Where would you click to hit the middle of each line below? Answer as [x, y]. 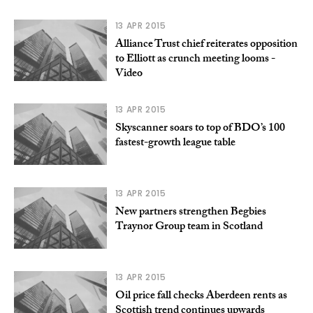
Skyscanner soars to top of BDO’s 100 [200, 129]
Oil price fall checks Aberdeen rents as [201, 296]
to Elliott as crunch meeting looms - [195, 59]
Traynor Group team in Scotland [189, 227]
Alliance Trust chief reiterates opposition [206, 45]
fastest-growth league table [175, 143]
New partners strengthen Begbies [190, 212]
